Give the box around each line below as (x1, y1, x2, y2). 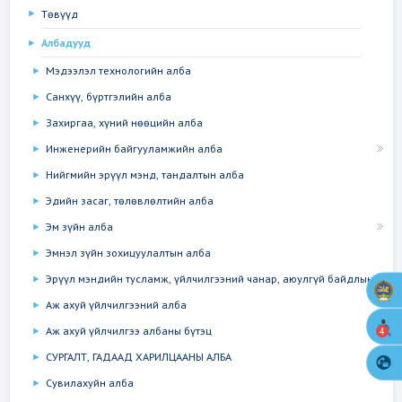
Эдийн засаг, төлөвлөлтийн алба (45, 194, 214, 208)
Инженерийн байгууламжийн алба (45, 142, 223, 156)
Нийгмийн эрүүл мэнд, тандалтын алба (45, 168, 244, 182)
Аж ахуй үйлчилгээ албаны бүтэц (45, 324, 212, 338)
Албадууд (40, 36, 91, 50)
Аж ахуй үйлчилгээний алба (45, 298, 187, 312)
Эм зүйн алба (45, 220, 113, 234)
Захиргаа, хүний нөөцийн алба (45, 116, 203, 130)
